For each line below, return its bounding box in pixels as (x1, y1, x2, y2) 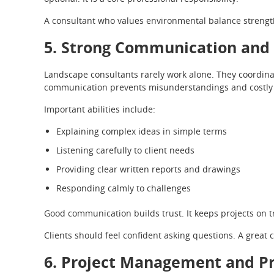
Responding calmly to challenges (56, 182, 191, 194)
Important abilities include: (44, 103, 155, 115)
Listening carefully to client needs (56, 144, 194, 156)
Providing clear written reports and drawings (56, 163, 240, 175)
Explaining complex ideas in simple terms (56, 125, 227, 137)
